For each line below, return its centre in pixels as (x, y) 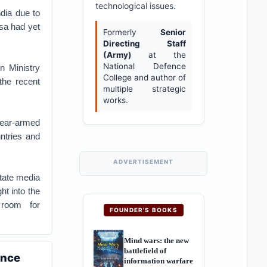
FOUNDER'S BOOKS (143, 210)
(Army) (117, 55)
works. (115, 100)
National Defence (144, 66)
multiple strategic (144, 89)
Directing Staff (144, 44)
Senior (173, 32)
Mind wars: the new (156, 240)
